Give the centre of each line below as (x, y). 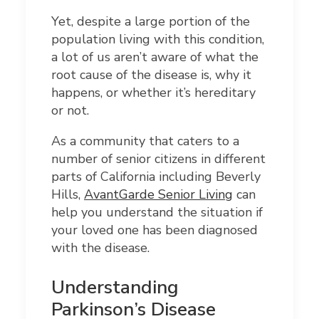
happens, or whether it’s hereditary (153, 93)
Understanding (115, 288)
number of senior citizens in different (158, 159)
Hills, (68, 195)
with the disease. (100, 248)
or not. (70, 111)
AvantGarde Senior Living (158, 195)
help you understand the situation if (157, 213)
